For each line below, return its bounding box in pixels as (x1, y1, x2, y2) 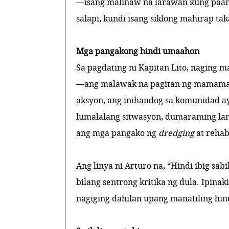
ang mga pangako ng (76, 127, 159, 139)
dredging (158, 127, 197, 139)
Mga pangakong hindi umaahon (76, 45, 200, 57)
